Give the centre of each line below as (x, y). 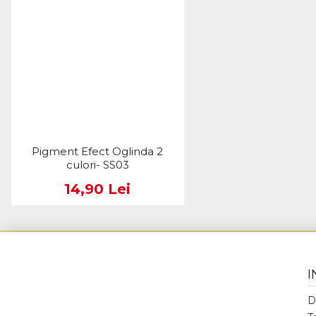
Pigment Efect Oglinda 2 (98, 152)
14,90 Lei (98, 189)
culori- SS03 (97, 165)
